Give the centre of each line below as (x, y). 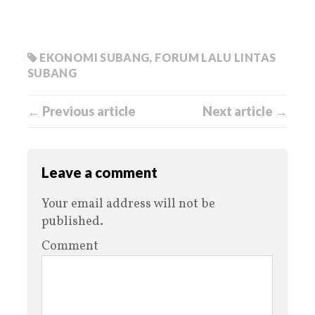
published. (72, 221)
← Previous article (82, 111)
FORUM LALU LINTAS (216, 57)
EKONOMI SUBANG (95, 57)
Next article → (245, 111)
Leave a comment (99, 172)
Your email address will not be (128, 204)
